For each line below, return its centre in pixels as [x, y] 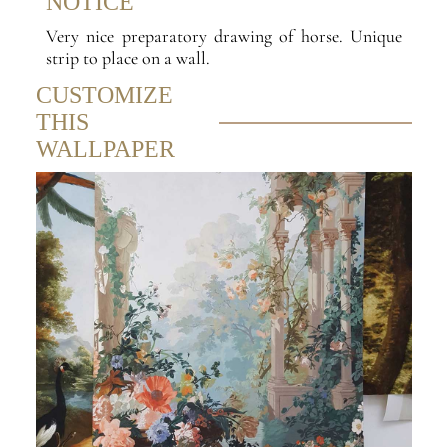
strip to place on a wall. [127, 58]
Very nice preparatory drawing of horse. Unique [224, 36]
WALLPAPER [105, 149]
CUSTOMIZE [104, 95]
